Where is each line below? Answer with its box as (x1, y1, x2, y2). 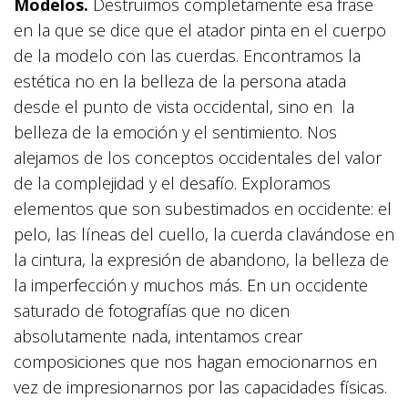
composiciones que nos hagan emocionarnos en (14, 351, 377, 373)
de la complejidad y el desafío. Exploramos (14, 172, 331, 195)
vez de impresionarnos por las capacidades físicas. (14, 376, 387, 399)
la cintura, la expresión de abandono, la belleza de (14, 249, 389, 271)
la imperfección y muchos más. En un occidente (14, 274, 368, 297)
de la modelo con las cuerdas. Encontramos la (14, 45, 361, 67)
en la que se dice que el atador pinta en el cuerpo (14, 19, 386, 42)
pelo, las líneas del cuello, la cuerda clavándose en (14, 223, 394, 246)
